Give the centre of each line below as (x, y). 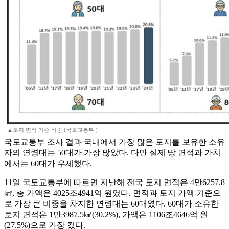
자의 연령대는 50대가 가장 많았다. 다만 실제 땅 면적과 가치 (112, 153)
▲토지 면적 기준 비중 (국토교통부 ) (52, 130)
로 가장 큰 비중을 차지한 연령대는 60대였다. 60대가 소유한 (111, 204)
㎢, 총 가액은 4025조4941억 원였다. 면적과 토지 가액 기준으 (112, 193)
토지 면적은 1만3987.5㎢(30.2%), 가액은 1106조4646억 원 (106, 215)
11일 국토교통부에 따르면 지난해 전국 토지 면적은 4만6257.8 (114, 182)
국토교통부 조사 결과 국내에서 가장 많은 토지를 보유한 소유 (114, 142)
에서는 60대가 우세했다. (48, 164)
